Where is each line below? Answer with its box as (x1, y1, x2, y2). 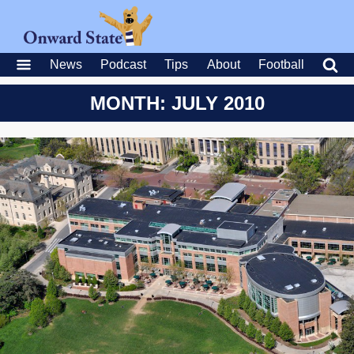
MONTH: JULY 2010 (89, 92, 265, 114)
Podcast (100, 58, 147, 71)
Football (258, 58, 304, 71)
